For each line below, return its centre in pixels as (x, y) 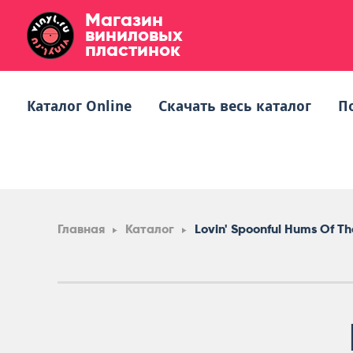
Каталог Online (79, 106)
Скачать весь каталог (235, 106)
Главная (81, 229)
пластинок (133, 49)
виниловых (134, 34)
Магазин (124, 19)
